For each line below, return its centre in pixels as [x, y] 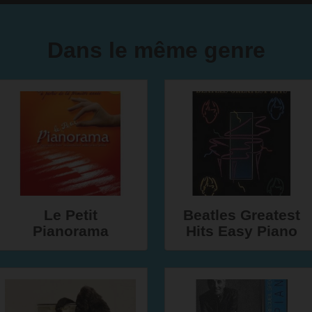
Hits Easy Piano [242, 231]
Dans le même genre [156, 50]
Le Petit [70, 215]
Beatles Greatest [242, 215]
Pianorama [70, 231]
